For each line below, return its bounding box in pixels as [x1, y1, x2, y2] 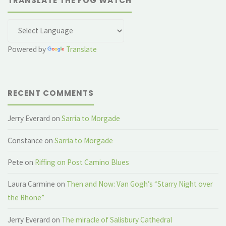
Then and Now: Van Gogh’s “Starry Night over [67, 179, 213, 189]
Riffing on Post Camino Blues [35, 157, 130, 167]
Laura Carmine [8, 179, 55, 189]
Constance [8, 135, 43, 145]
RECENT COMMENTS [8, 88, 94, 99]
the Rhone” [8, 193, 45, 203]
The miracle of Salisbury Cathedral [62, 214, 173, 224]
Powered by [8, 44, 48, 54]
